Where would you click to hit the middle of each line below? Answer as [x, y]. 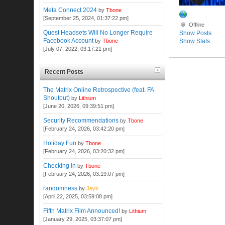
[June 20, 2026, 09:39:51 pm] [79, 106]
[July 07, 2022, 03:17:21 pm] [78, 49]
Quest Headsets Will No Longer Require [98, 33]
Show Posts [196, 33]
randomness [61, 188]
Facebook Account [69, 41]
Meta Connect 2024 [70, 10]
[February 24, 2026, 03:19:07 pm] [84, 174]
